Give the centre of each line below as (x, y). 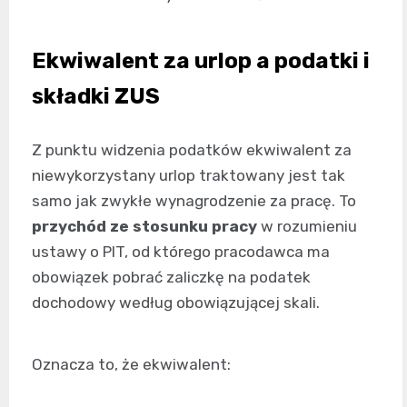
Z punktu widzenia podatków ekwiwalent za (192, 150)
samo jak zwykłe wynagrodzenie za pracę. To (194, 201)
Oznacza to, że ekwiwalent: (131, 365)
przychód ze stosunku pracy (144, 227)
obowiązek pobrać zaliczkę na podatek (171, 278)
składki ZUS (96, 97)
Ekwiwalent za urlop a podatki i (201, 61)
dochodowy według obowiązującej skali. (176, 303)
